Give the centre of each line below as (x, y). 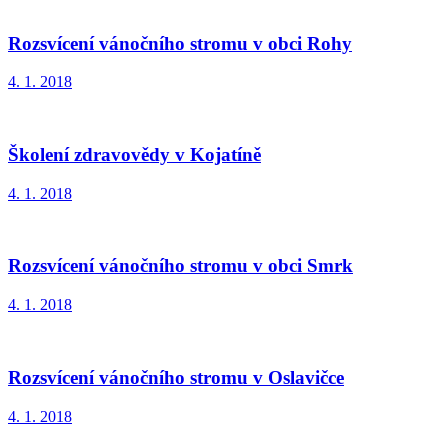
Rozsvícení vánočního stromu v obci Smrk (180, 266)
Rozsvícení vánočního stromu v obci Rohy (180, 43)
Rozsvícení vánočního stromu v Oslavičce (176, 377)
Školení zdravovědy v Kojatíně (134, 155)
